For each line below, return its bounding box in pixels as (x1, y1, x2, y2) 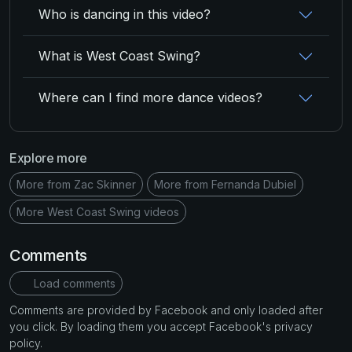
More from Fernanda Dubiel (154, 177, 296, 191)
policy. (9, 335, 42, 350)
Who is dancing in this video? (38, 6, 211, 22)
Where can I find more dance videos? (38, 90, 262, 105)
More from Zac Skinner (16, 177, 136, 191)
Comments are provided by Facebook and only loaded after (9, 302, 323, 317)
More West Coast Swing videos (16, 204, 179, 218)
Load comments (30, 276, 115, 290)
